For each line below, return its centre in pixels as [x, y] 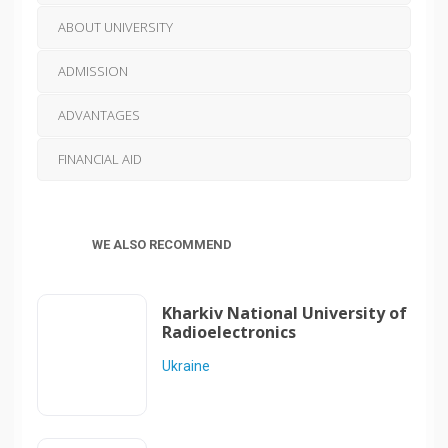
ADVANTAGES [98, 114]
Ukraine [185, 365]
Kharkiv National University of [284, 312]
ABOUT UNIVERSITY [115, 26]
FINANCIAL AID [99, 158]
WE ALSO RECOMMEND [161, 244]
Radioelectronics [228, 331]
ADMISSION [92, 70]
